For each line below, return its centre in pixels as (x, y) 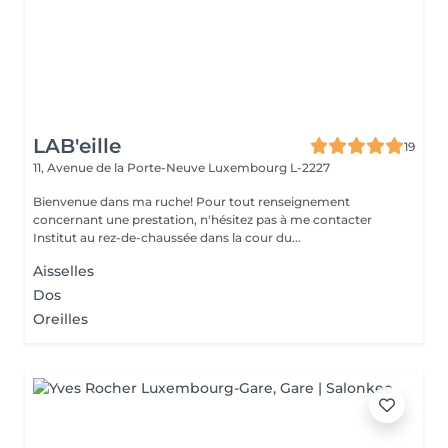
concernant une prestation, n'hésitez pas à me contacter (202, 219)
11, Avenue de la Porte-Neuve (120, 167)
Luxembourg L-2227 (269, 167)
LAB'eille (77, 146)
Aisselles (63, 271)
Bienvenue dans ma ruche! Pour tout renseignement (191, 201)
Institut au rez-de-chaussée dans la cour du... (167, 237)
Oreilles (60, 319)
